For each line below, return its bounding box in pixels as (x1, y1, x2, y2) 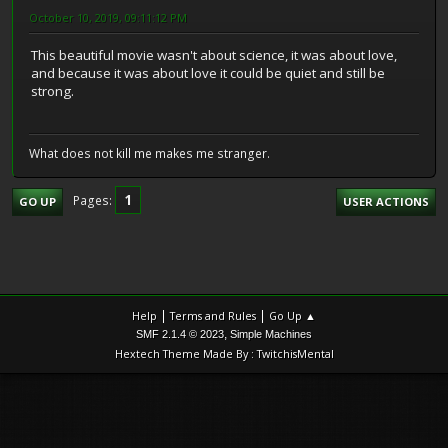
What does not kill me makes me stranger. (29, 144, 270, 162)
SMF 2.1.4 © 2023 (136, 328, 224, 341)
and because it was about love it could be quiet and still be (31, 64, 385, 83)
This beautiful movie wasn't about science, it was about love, (31, 46, 397, 65)
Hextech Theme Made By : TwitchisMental (114, 346, 334, 362)
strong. (31, 82, 74, 101)
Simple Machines (230, 328, 312, 341)
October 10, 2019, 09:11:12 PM (29, 9, 187, 25)
